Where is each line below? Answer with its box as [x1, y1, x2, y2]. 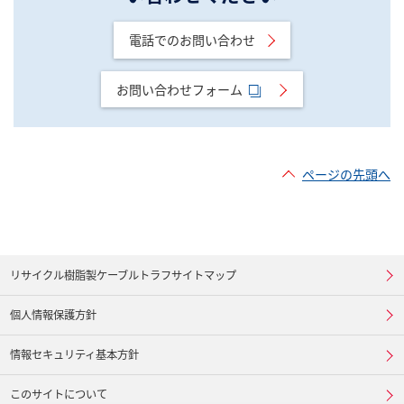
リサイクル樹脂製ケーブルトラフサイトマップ [10, 267, 237, 284]
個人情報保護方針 [10, 307, 97, 324]
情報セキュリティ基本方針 [10, 346, 140, 363]
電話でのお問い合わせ [129, 31, 256, 50]
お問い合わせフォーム [116, 79, 243, 98]
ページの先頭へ [302, 165, 390, 184]
